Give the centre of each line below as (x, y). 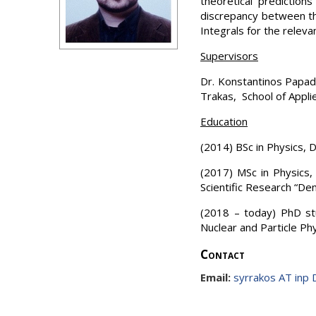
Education (224, 122)
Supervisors (229, 56)
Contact (223, 255)
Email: (215, 278)
